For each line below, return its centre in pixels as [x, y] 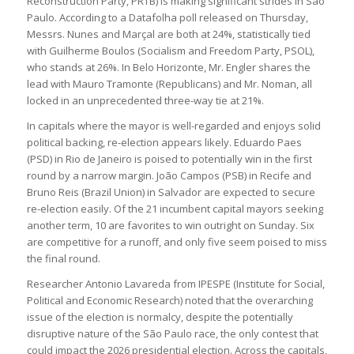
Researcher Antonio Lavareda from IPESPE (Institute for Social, [175, 284]
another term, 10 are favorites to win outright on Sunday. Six [170, 226]
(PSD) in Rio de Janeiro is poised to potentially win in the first [169, 159]
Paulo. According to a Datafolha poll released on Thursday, [167, 18]
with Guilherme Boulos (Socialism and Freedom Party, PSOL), [170, 51]
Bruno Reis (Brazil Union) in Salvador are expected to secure [171, 192]
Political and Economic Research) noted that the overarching [169, 301]
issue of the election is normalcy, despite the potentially [160, 317]
